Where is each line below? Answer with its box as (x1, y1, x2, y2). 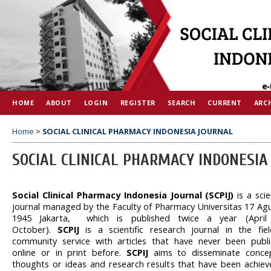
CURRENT (207, 98, 242, 107)
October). (12, 223, 57, 235)
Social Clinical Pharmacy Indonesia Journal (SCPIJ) (12, 189, 238, 201)
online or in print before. (12, 246, 126, 258)
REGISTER (120, 98, 155, 107)
